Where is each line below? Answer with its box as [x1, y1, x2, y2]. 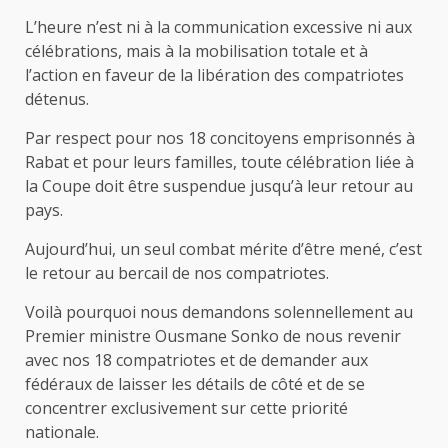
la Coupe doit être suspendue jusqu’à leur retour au [25, 175, 413, 198]
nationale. [25, 421, 99, 444]
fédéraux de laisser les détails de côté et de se [25, 373, 365, 396]
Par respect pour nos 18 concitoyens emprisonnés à [25, 127, 415, 150]
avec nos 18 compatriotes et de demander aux [25, 349, 368, 372]
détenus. [25, 88, 89, 111]
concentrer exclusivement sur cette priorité [25, 397, 348, 420]
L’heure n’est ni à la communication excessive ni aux [25, 16, 412, 39]
